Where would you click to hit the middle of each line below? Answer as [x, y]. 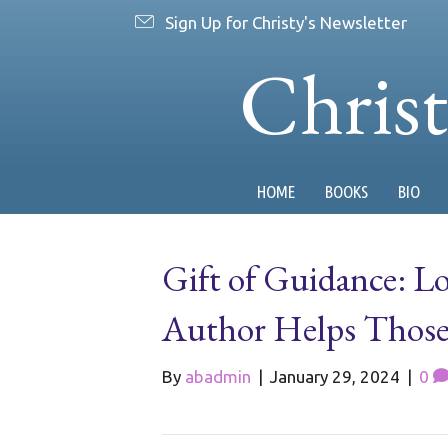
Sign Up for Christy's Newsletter [286, 22]
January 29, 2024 [335, 376]
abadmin [218, 376]
